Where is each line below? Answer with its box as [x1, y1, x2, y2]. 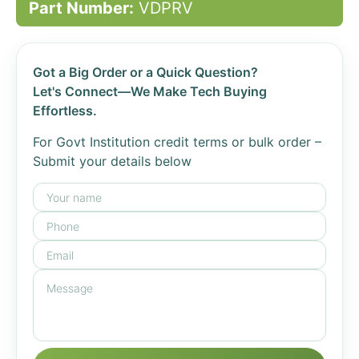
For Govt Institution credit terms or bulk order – [33, 134, 321, 150]
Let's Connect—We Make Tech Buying [33, 83, 267, 99]
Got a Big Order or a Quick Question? [33, 64, 258, 80]
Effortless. [33, 103, 97, 119]
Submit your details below [33, 153, 192, 169]
